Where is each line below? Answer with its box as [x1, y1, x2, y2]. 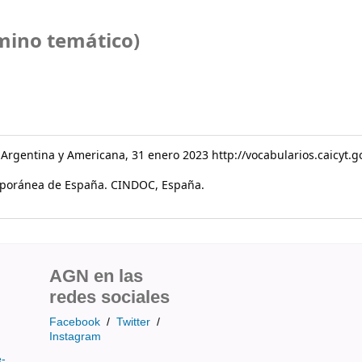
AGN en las [49, 265, 143, 286]
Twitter [116, 314, 150, 328]
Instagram [49, 329, 101, 343]
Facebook [49, 314, 100, 328]
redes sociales [49, 286, 170, 307]
